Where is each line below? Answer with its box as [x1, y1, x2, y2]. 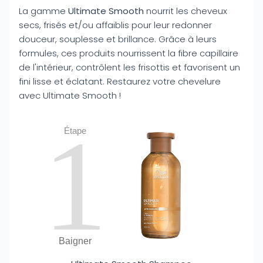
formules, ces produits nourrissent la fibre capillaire [19, 47, 238, 59]
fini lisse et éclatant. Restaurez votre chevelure [19, 75, 221, 87]
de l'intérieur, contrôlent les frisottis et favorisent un [19, 61, 240, 73]
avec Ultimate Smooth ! [19, 89, 121, 102]
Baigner [59, 236, 92, 246]
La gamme [19, 5, 68, 17]
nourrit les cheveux [144, 5, 227, 17]
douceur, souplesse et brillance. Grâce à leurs [19, 33, 217, 45]
